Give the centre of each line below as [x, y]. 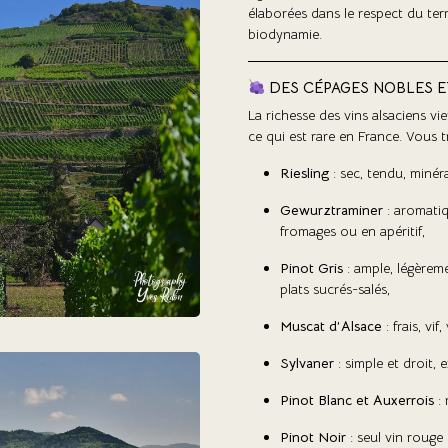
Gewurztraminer [331, 209]
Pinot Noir [313, 436]
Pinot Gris [311, 267]
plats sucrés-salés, [335, 288]
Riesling [304, 172]
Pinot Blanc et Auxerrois [357, 399]
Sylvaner [307, 362]
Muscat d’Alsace [331, 325]
